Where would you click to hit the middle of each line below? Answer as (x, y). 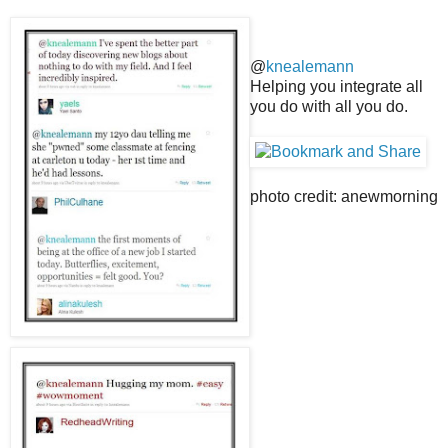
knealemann (310, 66)
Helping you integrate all (336, 86)
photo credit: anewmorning (344, 196)
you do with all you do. (329, 106)
